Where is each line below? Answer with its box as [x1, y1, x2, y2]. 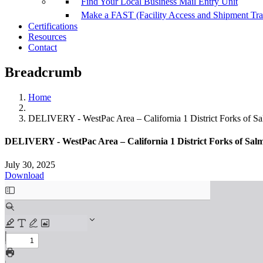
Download [5, 170, 44, 180]
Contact [28, 42, 57, 53]
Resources [28, 32, 66, 42]
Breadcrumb [5, 65, 82, 80]
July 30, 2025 [5, 159, 55, 170]
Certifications [28, 21, 77, 32]
